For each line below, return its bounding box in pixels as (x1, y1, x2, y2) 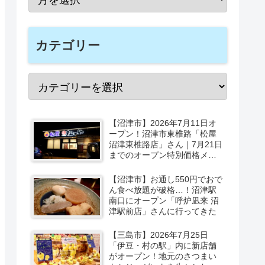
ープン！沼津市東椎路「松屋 (109, 129, 217, 139)
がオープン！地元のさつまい (109, 251, 217, 261)
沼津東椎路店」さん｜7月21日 (109, 140, 223, 150)
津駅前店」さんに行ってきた (109, 206, 217, 216)
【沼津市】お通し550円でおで (109, 174, 223, 184)
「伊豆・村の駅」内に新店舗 (109, 241, 217, 251)
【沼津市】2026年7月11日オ (109, 118, 217, 128)
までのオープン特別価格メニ (109, 150, 217, 160)
